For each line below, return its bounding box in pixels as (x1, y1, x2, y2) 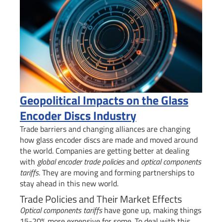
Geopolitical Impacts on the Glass (20, 91, 188, 109)
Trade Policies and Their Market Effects (20, 191, 182, 207)
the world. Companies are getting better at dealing (20, 144, 189, 157)
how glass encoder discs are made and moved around (20, 133, 198, 146)
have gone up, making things (102, 204, 201, 216)
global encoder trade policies (37, 155, 124, 167)
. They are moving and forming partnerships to (39, 166, 194, 178)
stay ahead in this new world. (20, 177, 118, 189)
